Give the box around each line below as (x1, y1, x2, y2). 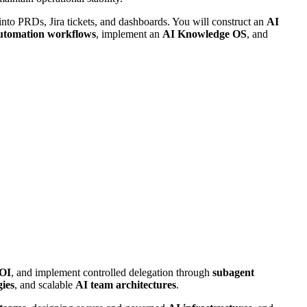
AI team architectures (75, 278, 176, 291)
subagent (212, 266, 254, 278)
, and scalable (14, 278, 75, 291)
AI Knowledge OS (162, 27, 247, 40)
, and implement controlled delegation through (11, 266, 212, 278)
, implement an (96, 27, 162, 40)
